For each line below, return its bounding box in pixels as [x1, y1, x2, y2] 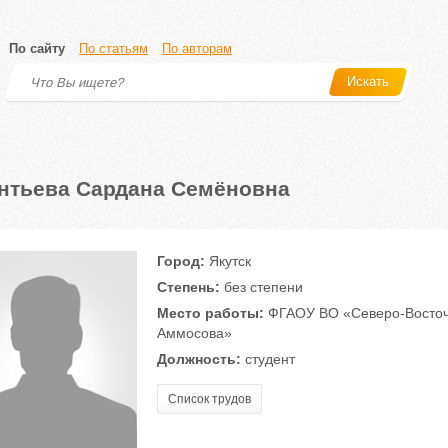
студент [240, 351, 295, 367]
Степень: [156, 279, 220, 295]
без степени [219, 279, 303, 295]
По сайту [9, 41, 65, 56]
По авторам [162, 41, 232, 56]
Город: [156, 253, 205, 269]
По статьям [79, 41, 148, 56]
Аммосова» [156, 325, 232, 341]
